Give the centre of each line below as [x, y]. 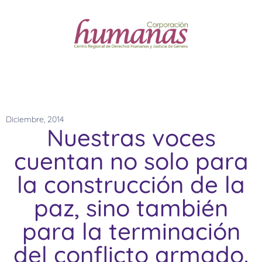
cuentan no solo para [131, 161]
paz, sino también [131, 208]
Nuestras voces [131, 138]
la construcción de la [131, 185]
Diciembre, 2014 [35, 120]
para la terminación [131, 231]
